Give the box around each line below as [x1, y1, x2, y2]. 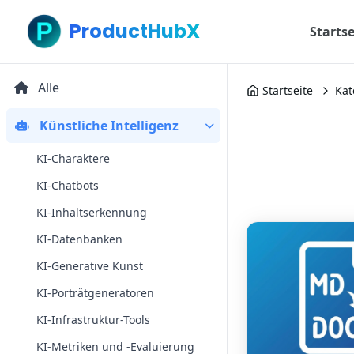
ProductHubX [70, 18, 200, 44]
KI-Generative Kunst [36, 258, 143, 273]
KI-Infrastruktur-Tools [36, 312, 150, 327]
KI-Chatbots [36, 178, 99, 193]
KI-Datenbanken [36, 232, 122, 247]
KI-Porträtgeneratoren [36, 285, 154, 300]
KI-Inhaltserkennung [36, 205, 147, 220]
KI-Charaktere [36, 151, 110, 166]
